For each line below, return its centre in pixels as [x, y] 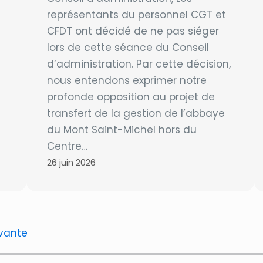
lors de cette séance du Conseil [128, 48]
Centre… [67, 146]
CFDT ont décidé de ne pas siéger [133, 31]
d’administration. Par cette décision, [139, 64]
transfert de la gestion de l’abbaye [136, 113]
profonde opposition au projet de [131, 97]
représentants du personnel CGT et [136, 15]
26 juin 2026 [71, 163]
